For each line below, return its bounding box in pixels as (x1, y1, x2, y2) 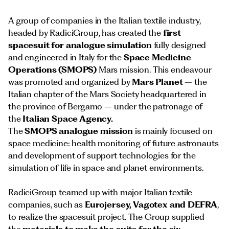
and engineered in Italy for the (8, 52, 124, 62)
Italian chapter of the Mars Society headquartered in (8, 89, 207, 99)
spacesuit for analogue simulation (8, 40, 154, 50)
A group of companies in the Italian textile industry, (8, 15, 201, 26)
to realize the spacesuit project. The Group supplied (8, 212, 204, 222)
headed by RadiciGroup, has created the (8, 28, 163, 38)
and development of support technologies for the (8, 150, 196, 161)
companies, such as (8, 199, 85, 210)
